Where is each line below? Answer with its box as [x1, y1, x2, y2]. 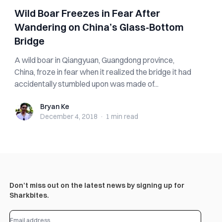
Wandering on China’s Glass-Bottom [14, 21, 184, 33]
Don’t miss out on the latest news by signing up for [9, 181, 184, 190]
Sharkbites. [9, 191, 49, 200]
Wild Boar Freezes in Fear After [14, 7, 161, 19]
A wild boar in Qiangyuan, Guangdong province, [14, 55, 175, 65]
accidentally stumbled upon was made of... [14, 79, 159, 89]
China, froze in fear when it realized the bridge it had [14, 67, 192, 77]
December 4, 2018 [40, 112, 98, 121]
